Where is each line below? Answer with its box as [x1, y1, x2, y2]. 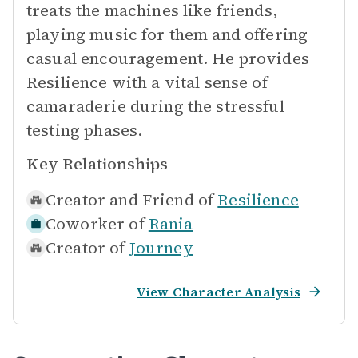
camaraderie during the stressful [26, 95, 284, 117]
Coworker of [46, 213, 145, 235]
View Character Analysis [137, 283, 300, 300]
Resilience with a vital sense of [26, 71, 268, 93]
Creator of [46, 237, 125, 259]
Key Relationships [26, 153, 168, 175]
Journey [129, 237, 193, 259]
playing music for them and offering [26, 23, 308, 46]
